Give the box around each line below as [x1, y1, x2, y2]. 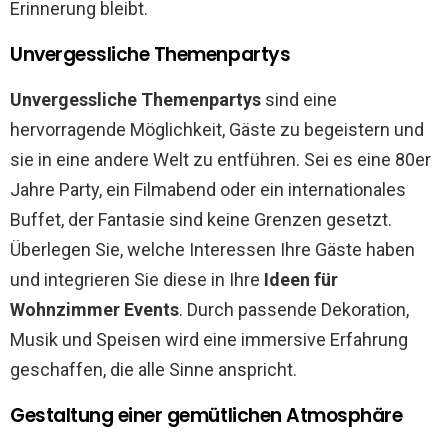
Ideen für [264, 269, 338, 290]
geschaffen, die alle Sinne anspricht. [10, 359, 297, 380]
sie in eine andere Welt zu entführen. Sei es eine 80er [10, 149, 431, 170]
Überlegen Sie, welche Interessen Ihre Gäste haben [10, 239, 415, 260]
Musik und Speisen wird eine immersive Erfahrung [10, 329, 408, 350]
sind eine [261, 89, 337, 110]
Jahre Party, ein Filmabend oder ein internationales [10, 179, 406, 200]
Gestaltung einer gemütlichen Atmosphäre [10, 402, 403, 429]
